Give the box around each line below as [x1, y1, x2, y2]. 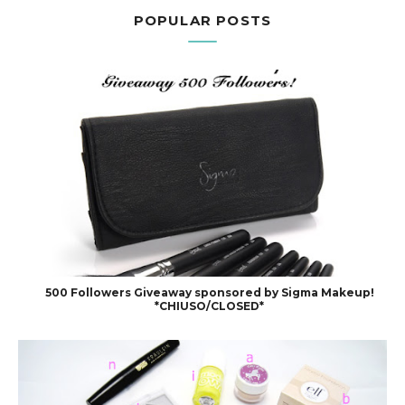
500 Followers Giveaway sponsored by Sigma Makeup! [44, 286, 374, 300]
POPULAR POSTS [133, 11, 272, 29]
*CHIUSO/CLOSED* [155, 299, 264, 314]
